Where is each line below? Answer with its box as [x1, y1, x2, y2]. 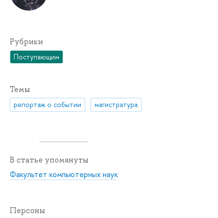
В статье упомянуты [10, 154, 89, 165]
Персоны [10, 205, 45, 216]
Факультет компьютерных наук [10, 168, 118, 180]
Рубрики [10, 36, 43, 47]
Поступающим [14, 52, 60, 62]
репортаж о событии [14, 100, 82, 109]
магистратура [94, 100, 138, 109]
